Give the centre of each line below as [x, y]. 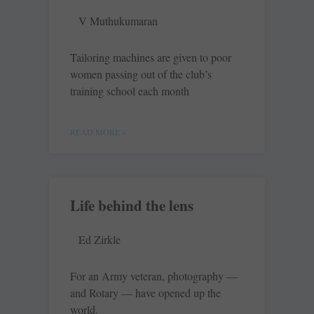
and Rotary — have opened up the [145, 293]
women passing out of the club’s [141, 74]
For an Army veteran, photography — [154, 276]
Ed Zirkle [100, 240]
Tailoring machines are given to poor [151, 57]
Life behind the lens [132, 206]
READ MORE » [98, 132]
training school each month [130, 91]
